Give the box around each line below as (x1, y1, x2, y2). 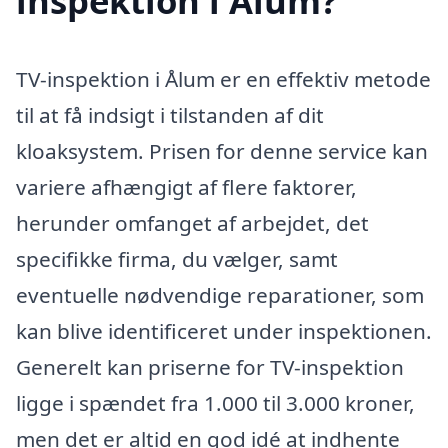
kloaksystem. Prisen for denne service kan (16, 137, 428, 166)
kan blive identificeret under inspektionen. (16, 317, 432, 346)
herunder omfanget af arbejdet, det (16, 209, 369, 238)
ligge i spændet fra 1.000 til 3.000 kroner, (16, 389, 415, 418)
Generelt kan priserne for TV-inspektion (16, 353, 404, 382)
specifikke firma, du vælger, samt (16, 245, 338, 274)
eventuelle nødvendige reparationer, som (16, 281, 424, 310)
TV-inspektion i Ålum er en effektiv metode (16, 65, 431, 94)
